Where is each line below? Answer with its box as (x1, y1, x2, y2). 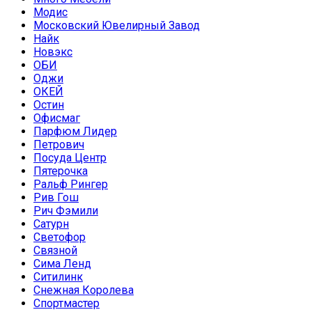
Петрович (33, 138, 84, 152)
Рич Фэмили (33, 204, 98, 218)
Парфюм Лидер (33, 125, 117, 139)
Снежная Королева (33, 283, 134, 297)
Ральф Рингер (33, 178, 108, 192)
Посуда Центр (33, 151, 107, 165)
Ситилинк (33, 270, 83, 284)
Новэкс (33, 45, 72, 59)
